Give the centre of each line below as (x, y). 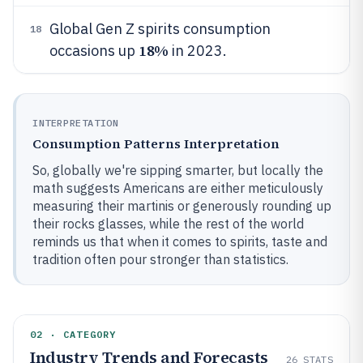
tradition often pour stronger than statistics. (160, 259)
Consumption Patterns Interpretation (156, 143)
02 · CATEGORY (73, 334)
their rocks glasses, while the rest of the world (168, 224)
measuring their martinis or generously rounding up (182, 206)
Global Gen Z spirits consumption (160, 29)
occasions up (94, 51)
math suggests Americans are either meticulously (178, 188)
